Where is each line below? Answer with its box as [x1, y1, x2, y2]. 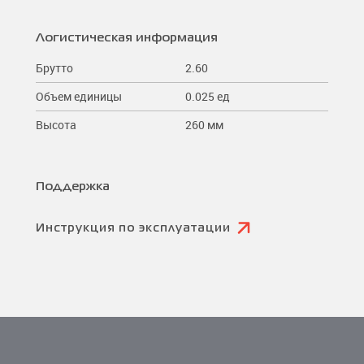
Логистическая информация [36, 32, 218, 44]
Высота [36, 116, 76, 132]
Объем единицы [36, 88, 122, 104]
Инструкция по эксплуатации [36, 223, 231, 233]
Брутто [36, 59, 73, 76]
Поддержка [36, 180, 110, 193]
